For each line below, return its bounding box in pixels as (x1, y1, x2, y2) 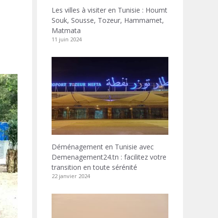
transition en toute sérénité (52, 163, 137, 172)
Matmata (52, 26, 81, 35)
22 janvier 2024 (52, 172, 90, 180)
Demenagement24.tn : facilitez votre (52, 152, 166, 162)
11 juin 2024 (52, 36, 82, 43)
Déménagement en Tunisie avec (52, 142, 154, 151)
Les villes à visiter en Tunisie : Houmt (52, 5, 167, 15)
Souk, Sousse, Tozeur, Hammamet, (52, 16, 164, 25)
